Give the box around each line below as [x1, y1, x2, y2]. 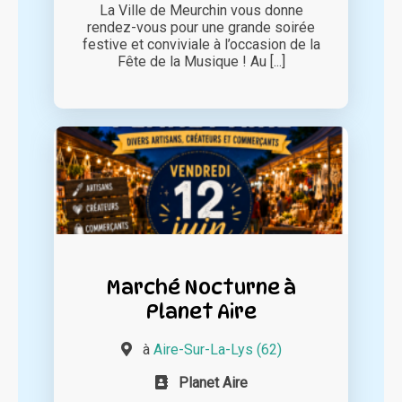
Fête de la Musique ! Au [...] [117, 53, 285, 71]
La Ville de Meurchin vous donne [99, 2, 303, 20]
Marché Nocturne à [106, 275, 296, 300]
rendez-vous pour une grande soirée [87, 19, 315, 37]
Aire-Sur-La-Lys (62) [153, 341, 282, 359]
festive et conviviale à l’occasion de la [82, 36, 320, 54]
